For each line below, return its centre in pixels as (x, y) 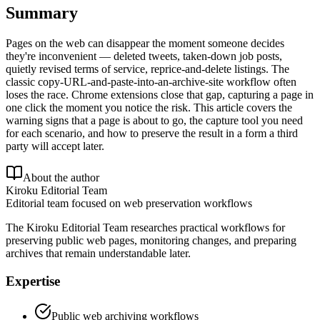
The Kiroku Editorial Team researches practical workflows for (145, 228)
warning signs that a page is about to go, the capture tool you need (154, 121)
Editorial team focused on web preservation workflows (129, 204)
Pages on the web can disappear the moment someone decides (145, 44)
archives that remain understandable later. (98, 254)
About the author (61, 178)
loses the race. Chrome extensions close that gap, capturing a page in (160, 95)
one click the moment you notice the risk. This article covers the (149, 108)
